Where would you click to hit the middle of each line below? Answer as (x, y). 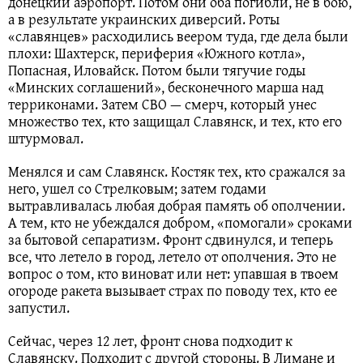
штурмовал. (46, 139)
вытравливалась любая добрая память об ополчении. (177, 206)
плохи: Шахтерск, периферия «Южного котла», (156, 53)
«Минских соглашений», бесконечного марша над (166, 88)
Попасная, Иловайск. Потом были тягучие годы (157, 70)
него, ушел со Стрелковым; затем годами (137, 189)
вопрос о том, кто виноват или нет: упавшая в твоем (173, 274)
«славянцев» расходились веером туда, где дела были (178, 36)
